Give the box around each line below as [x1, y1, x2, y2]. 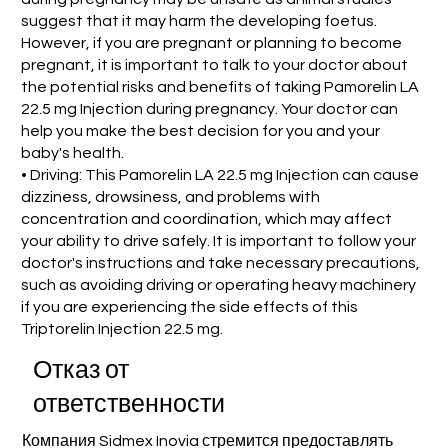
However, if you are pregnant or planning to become [21, 35, 403, 52]
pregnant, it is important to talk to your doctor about [21, 57, 409, 74]
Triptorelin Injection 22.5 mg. [21, 321, 224, 338]
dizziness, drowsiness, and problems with [21, 189, 321, 206]
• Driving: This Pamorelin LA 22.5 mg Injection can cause [21, 167, 420, 184]
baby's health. [21, 145, 125, 162]
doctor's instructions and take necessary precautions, [21, 255, 421, 272]
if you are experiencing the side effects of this [21, 299, 359, 316]
